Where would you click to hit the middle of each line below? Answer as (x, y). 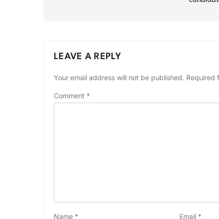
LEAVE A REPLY (88, 56)
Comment (70, 95)
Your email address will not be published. (119, 77)
